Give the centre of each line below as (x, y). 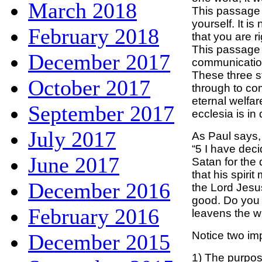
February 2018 (94, 36)
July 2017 (72, 139)
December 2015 (99, 242)
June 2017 (74, 165)
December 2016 (99, 190)
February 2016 (94, 216)
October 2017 (89, 87)
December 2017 (99, 62)
